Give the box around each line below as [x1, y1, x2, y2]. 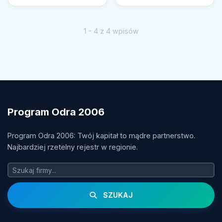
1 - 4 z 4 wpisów [83, 27, 139, 36]
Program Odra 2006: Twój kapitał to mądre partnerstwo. [7, 131, 195, 140]
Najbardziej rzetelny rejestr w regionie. [7, 143, 138, 152]
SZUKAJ [101, 191, 133, 200]
